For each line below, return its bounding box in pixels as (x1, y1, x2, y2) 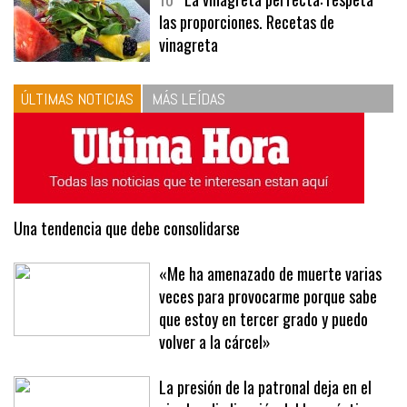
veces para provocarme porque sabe (159, 320, 377, 344)
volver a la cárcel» (159, 365, 271, 390)
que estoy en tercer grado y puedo (159, 342, 368, 367)
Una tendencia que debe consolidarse (14, 252, 240, 276)
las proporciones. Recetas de (159, 45, 334, 70)
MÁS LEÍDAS (152, 124, 225, 145)
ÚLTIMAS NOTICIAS (21, 124, 134, 145)
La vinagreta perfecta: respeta (184, 23, 373, 47)
